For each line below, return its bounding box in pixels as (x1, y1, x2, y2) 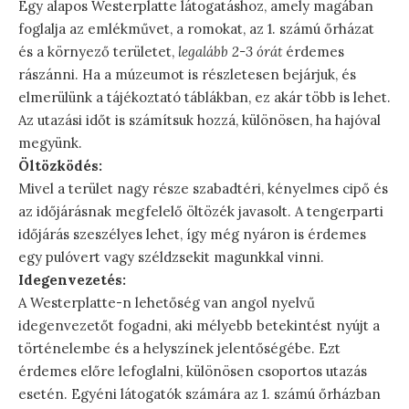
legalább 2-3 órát (178, 43, 282, 61)
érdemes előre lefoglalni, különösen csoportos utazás (18, 362, 367, 381)
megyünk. (18, 134, 82, 152)
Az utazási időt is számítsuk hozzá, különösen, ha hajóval (18, 111, 381, 130)
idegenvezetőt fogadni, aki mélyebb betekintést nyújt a (18, 317, 380, 335)
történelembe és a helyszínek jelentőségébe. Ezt (18, 340, 341, 358)
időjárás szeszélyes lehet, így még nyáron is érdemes (18, 225, 366, 244)
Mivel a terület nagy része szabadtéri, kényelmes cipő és (18, 180, 388, 198)
